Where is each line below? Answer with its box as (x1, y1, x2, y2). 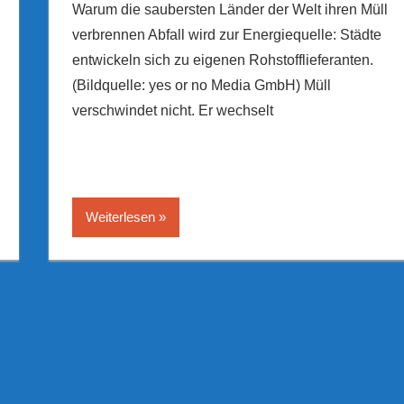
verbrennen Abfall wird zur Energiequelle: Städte (71, 26, 381, 42)
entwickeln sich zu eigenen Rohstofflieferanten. (71, 51, 373, 68)
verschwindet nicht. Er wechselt (71, 102, 273, 118)
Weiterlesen (85, 208, 155, 225)
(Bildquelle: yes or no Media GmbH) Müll (71, 77, 331, 93)
